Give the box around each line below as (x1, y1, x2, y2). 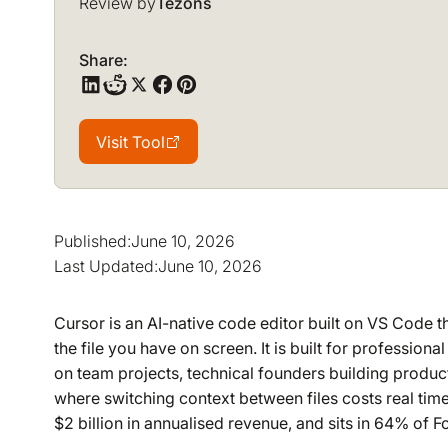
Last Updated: (53, 255, 158, 276)
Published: (53, 230, 131, 251)
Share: (78, 50, 128, 71)
